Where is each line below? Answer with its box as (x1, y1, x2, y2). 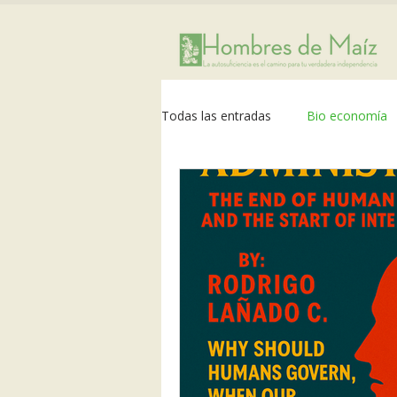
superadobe (300, 177, 369, 195)
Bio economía (307, 106, 387, 124)
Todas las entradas (161, 106, 271, 124)
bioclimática (197, 177, 265, 195)
